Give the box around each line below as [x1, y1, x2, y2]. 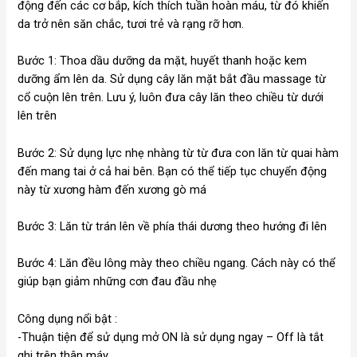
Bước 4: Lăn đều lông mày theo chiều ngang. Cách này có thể [18, 256, 336, 271]
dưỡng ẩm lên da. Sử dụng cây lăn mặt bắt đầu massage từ [18, 72, 327, 87]
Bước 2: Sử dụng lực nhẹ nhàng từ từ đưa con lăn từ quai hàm [18, 145, 339, 160]
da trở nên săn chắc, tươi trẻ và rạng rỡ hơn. [18, 16, 245, 31]
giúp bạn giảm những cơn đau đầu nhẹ [18, 274, 218, 289]
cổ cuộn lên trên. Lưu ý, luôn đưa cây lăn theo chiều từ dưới [18, 90, 324, 105]
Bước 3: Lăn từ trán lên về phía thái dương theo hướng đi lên [18, 218, 328, 233]
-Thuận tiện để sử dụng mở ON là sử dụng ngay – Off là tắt [18, 329, 324, 344]
